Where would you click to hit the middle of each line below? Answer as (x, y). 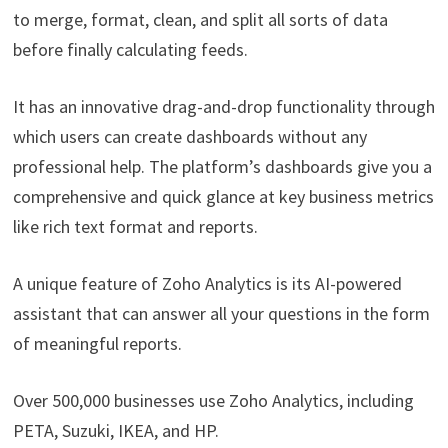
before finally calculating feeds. (130, 50)
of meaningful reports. (97, 344)
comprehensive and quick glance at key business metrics (223, 197)
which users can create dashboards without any (189, 137)
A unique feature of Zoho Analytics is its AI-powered (207, 284)
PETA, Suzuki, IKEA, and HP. (117, 431)
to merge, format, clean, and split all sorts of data (200, 20)
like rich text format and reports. (135, 227)
